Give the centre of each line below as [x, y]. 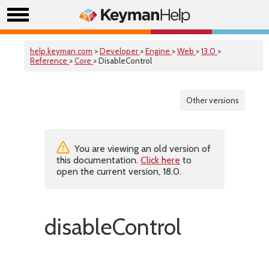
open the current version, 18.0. [119, 171]
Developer [120, 51]
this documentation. [98, 160]
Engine [159, 51]
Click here [160, 160]
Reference [50, 61]
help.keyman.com [61, 51]
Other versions [213, 100]
